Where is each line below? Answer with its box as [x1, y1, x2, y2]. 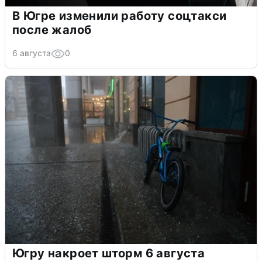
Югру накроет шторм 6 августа [12, 246, 205, 260]
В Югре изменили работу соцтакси [12, 8, 227, 23]
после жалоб [12, 22, 92, 37]
